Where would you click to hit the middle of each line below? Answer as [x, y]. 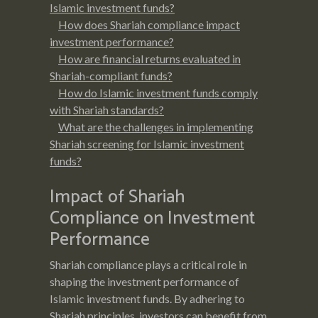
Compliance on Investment [153, 218]
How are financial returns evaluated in [149, 58]
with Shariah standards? [107, 109]
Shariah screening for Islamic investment [147, 143]
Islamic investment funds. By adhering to [147, 298]
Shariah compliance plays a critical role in [148, 264]
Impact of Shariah [117, 197]
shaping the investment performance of [144, 281]
